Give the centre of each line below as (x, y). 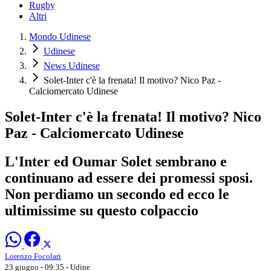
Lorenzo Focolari (33, 256)
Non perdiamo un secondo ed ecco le (117, 194)
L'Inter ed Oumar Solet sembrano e (116, 161)
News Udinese (72, 66)
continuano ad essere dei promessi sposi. (129, 178)
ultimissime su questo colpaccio (102, 210)
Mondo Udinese (60, 37)
